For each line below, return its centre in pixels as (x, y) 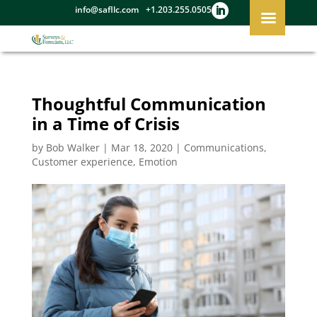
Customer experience (82, 161)
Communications (224, 147)
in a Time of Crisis (105, 123)
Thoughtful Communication (149, 103)
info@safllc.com (107, 10)
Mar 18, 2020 (142, 147)
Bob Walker (73, 147)
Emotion (158, 161)
